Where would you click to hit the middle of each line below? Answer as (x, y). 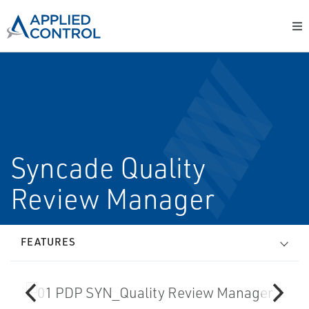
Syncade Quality (108, 168)
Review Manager (112, 199)
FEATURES (48, 242)
